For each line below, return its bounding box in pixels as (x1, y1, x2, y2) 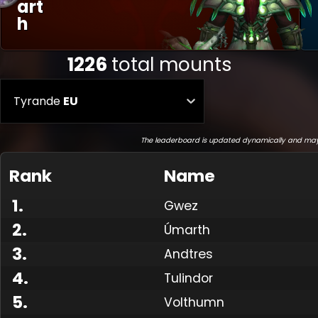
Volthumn (164, 293, 224, 311)
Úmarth (164, 221, 210, 238)
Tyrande (13, 92, 60, 109)
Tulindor (164, 269, 213, 287)
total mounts (111, 50, 233, 77)
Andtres (164, 245, 213, 263)
